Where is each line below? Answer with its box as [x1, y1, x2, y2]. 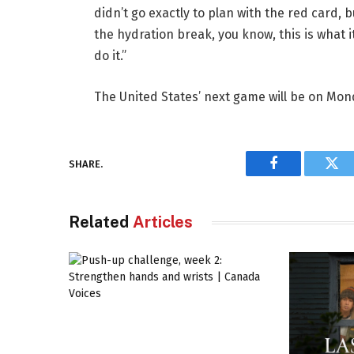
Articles [133, 213, 193, 232]
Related [69, 213, 133, 232]
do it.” [93, 48, 126, 64]
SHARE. [69, 157, 103, 170]
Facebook [272, 168, 328, 183]
